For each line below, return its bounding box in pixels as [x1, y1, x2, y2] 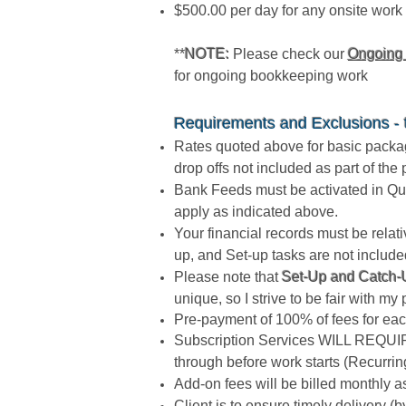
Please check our [233, 46, 348, 62]
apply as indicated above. [174, 204, 338, 219]
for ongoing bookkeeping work [174, 68, 368, 83]
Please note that [174, 269, 282, 285]
